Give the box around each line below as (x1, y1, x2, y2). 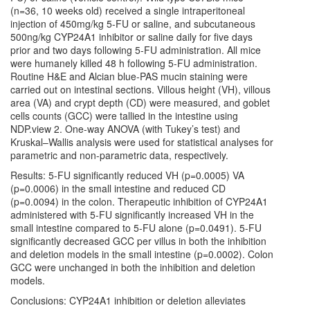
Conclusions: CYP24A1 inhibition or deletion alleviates (10, 293, 246, 307)
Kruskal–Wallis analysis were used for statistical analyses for (10, 135, 273, 149)
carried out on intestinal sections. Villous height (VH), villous (10, 82, 271, 96)
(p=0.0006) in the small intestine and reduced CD (10, 181, 226, 195)
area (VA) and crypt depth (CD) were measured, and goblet (10, 95, 270, 109)
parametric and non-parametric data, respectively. (10, 148, 228, 162)
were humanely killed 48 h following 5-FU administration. (10, 56, 257, 70)
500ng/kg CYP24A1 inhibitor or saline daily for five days (10, 30, 253, 44)
